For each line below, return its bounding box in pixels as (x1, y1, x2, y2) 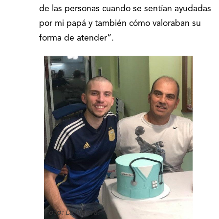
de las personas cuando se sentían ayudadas (39, 4, 211, 13)
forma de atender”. (39, 34, 114, 43)
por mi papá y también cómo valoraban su (39, 19, 201, 28)
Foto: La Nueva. (44, 208, 99, 217)
